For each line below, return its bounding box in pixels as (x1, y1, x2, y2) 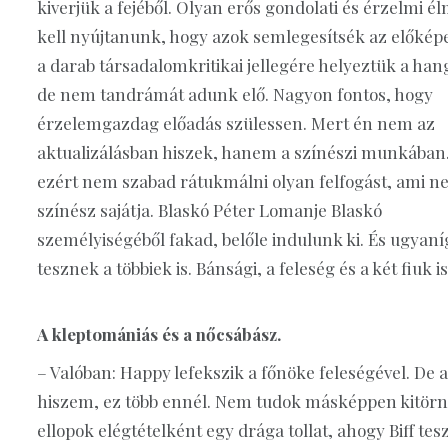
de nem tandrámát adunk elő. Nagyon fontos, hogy (37, 82, 433, 105)
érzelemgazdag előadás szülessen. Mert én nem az (37, 111, 435, 134)
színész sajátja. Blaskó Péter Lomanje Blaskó (37, 198, 382, 221)
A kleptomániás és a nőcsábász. (37, 323, 281, 346)
